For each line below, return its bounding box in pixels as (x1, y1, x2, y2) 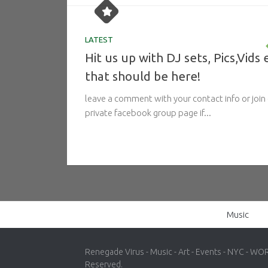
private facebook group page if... (85, 107, 211, 118)
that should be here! (85, 69, 200, 83)
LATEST (85, 35, 113, 44)
